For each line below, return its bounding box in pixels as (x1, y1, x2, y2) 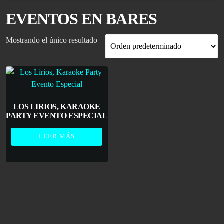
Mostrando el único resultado (6, 35, 97, 44)
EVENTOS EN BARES (6, 10, 157, 28)
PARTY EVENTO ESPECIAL (6, 111, 108, 120)
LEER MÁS (38, 132, 75, 140)
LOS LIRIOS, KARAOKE (13, 102, 100, 111)
